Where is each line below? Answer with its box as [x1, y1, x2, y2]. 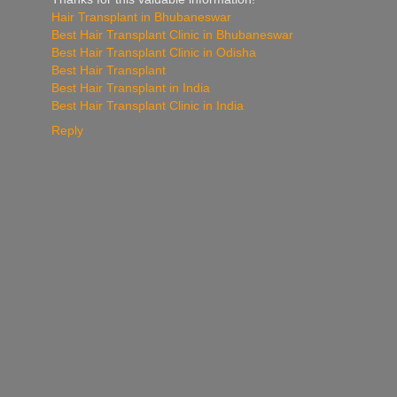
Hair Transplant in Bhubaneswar [51, 9, 231, 24]
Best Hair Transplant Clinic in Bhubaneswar [51, 27, 293, 42]
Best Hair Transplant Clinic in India [51, 97, 244, 113]
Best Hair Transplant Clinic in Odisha [51, 44, 256, 59]
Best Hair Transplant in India [51, 80, 210, 95]
